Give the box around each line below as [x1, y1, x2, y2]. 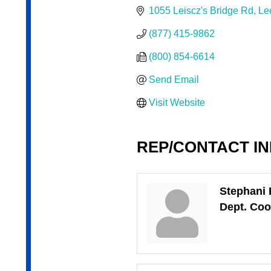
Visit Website [148, 97, 205, 108]
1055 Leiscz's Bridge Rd [148, 5, 253, 16]
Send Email [148, 74, 199, 85]
